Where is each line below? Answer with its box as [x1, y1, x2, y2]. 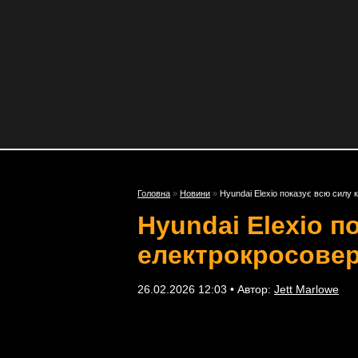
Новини [180, 189, 210, 198]
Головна [137, 189, 170, 198]
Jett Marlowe [274, 283, 339, 296]
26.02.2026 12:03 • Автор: [137, 283, 274, 296]
